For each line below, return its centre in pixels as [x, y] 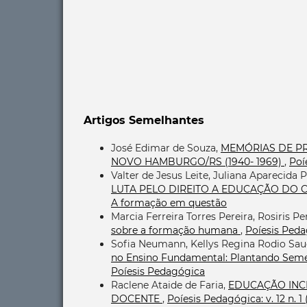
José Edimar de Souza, [166, 148]
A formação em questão [169, 202]
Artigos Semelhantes [144, 120]
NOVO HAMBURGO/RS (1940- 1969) [198, 161]
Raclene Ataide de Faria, [170, 285]
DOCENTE [137, 298]
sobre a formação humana [176, 230]
